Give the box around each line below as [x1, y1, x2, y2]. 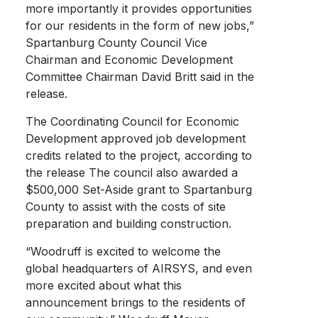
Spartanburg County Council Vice [26, 35, 208, 50]
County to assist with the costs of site [26, 199, 226, 214]
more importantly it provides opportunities [26, 1, 253, 16]
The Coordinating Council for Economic [26, 114, 240, 128]
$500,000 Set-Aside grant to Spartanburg [26, 182, 253, 197]
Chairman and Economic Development [26, 53, 234, 67]
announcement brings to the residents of [26, 295, 246, 309]
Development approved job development [26, 131, 246, 146]
